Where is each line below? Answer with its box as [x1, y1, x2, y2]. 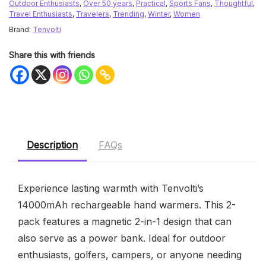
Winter [148, 9, 170, 18]
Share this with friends [9, 49, 95, 60]
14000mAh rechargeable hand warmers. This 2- [18, 198, 236, 211]
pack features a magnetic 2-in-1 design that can [18, 215, 232, 227]
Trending [113, 9, 144, 18]
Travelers [76, 9, 109, 18]
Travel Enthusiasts [9, 9, 72, 18]
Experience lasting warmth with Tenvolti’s [18, 182, 204, 194]
